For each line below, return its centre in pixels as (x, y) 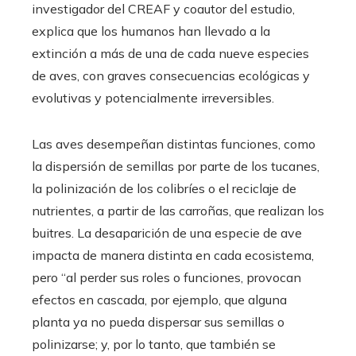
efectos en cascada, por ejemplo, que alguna (159, 300)
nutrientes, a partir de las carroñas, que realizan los (178, 211)
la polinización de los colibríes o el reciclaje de (164, 189)
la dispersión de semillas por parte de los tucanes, (176, 166)
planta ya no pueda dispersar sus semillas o (158, 322)
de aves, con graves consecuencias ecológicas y (171, 76)
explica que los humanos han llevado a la (151, 31)
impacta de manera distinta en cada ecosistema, (173, 255)
